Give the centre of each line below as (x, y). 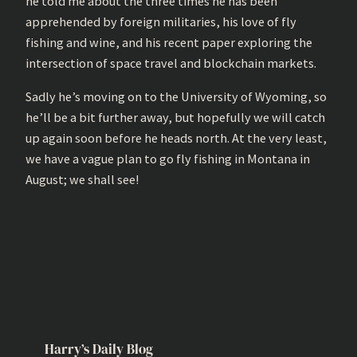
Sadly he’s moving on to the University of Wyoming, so (176, 97)
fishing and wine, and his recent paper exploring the (169, 42)
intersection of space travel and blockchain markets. (171, 63)
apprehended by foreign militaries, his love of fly (161, 21)
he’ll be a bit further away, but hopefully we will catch (175, 118)
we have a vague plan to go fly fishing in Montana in (168, 159)
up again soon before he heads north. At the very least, (176, 138)
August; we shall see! (82, 180)
